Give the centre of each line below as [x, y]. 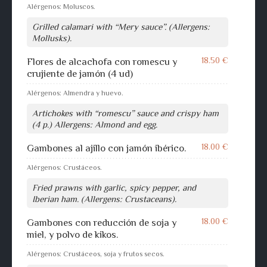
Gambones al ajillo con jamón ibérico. [107, 148]
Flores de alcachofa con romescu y [102, 61]
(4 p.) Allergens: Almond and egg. [95, 124]
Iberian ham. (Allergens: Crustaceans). [104, 198]
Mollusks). [52, 38]
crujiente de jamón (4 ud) [80, 73]
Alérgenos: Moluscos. [61, 6]
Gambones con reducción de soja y [102, 222]
